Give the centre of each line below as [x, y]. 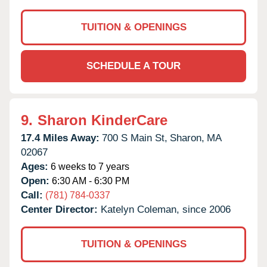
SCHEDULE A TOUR [133, 66]
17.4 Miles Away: [60, 138]
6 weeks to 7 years [89, 166]
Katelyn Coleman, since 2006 [166, 209]
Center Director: [61, 209]
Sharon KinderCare [103, 120]
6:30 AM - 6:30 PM [89, 181]
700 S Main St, [135, 138]
